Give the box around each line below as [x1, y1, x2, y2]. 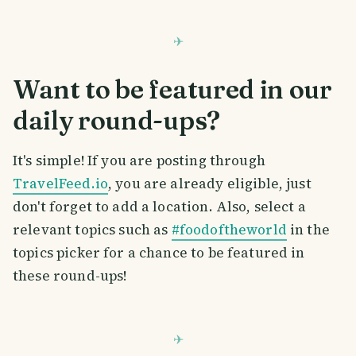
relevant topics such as [13, 220, 172, 240]
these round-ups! [13, 266, 127, 286]
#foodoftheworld [171, 220, 287, 240]
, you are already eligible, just [107, 174, 311, 194]
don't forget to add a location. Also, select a [13, 197, 306, 217]
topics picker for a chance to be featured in [13, 243, 305, 263]
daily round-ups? [13, 104, 220, 136]
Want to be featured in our [13, 73, 332, 105]
